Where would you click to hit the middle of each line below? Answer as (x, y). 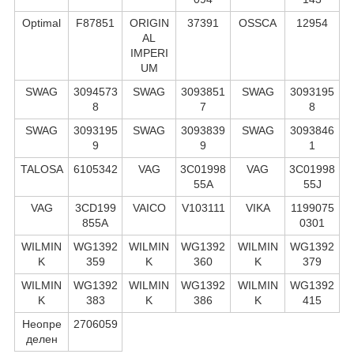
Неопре (41, 324)
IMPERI (149, 53)
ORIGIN (149, 23)
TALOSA (41, 169)
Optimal (41, 23)
